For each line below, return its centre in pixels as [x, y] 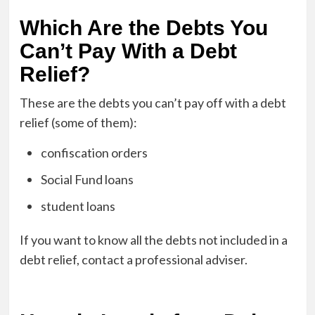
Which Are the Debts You [143, 27]
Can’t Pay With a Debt [128, 51]
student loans [78, 206]
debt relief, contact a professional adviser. [133, 259]
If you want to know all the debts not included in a [153, 239]
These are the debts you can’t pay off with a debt [153, 102]
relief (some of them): [78, 122]
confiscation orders [94, 152]
